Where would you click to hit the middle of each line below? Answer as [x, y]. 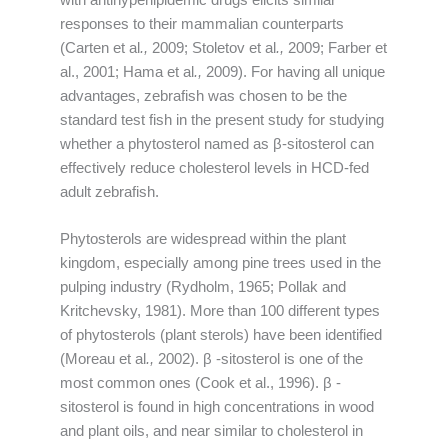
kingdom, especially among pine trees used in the [220, 263]
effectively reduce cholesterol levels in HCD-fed [214, 167]
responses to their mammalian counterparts [202, 23]
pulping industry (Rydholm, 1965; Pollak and [203, 287]
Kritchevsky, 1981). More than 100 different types [220, 311]
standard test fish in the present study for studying [222, 119]
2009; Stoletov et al [212, 47]
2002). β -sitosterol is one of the [258, 359]
